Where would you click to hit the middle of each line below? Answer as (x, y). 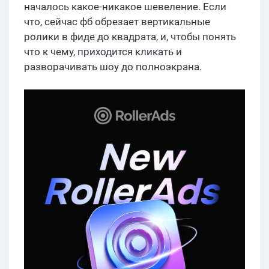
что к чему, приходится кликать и (103, 52)
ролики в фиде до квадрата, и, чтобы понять (130, 37)
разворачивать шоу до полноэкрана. (113, 67)
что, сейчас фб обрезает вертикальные (117, 22)
